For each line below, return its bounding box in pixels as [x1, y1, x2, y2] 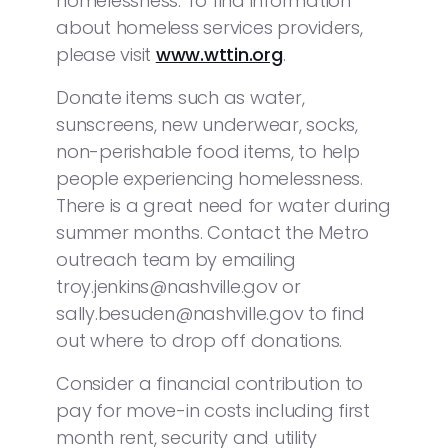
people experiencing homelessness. [56, 165, 363, 191]
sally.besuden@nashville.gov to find [56, 300, 365, 326]
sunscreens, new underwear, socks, [56, 111, 358, 137]
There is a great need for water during [56, 192, 391, 218]
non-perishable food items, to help [56, 138, 360, 164]
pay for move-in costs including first [56, 397, 370, 423]
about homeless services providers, [56, 14, 363, 40]
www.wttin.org [155, 41, 283, 67]
